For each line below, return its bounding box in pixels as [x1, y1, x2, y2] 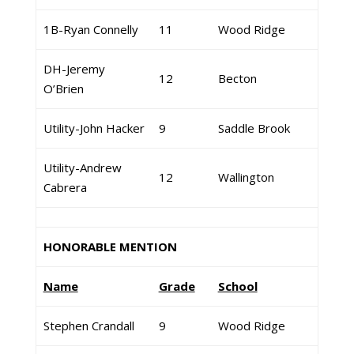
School [217, 278, 258, 294]
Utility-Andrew [43, 160, 122, 175]
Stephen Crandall [43, 318, 134, 333]
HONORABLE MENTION [43, 239, 177, 254]
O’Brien [43, 81, 84, 96]
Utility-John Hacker [43, 120, 145, 136]
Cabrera [43, 179, 87, 195]
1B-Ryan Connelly [43, 21, 138, 37]
